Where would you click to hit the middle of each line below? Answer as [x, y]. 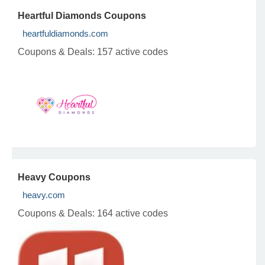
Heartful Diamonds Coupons [82, 16]
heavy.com [44, 195]
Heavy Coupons [54, 177]
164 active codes [132, 213]
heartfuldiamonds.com [65, 33]
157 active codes [132, 52]
